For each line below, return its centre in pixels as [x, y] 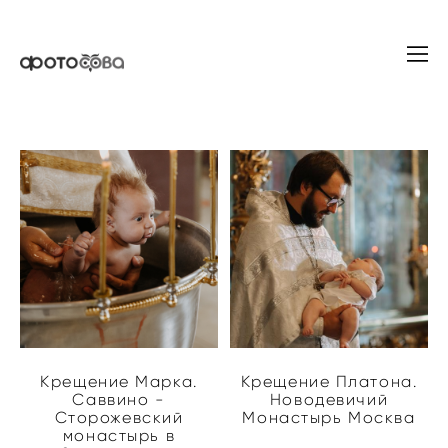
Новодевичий [329, 399]
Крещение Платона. [329, 381]
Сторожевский [119, 417]
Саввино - [119, 399]
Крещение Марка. [119, 381]
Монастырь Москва [329, 417]
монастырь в [119, 435]
